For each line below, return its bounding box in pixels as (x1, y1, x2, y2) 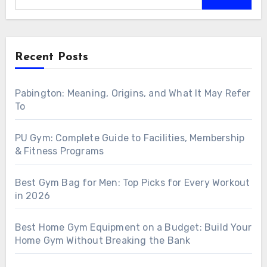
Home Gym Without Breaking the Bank (14, 234, 191, 246)
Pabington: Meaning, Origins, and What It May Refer (14, 87, 251, 99)
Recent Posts (14, 51, 88, 63)
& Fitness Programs (14, 145, 104, 157)
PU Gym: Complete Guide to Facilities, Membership (14, 132, 245, 144)
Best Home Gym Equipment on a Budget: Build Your (14, 221, 252, 233)
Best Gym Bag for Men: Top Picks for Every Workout (14, 176, 250, 188)
